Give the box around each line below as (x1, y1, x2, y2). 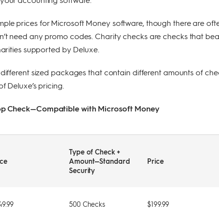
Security (69, 165, 95, 175)
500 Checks (69, 199, 105, 209)
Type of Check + (69, 147, 120, 156)
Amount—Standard (69, 156, 130, 165)
